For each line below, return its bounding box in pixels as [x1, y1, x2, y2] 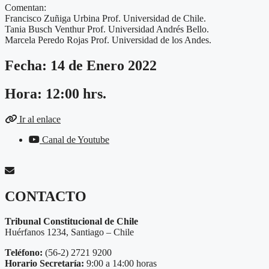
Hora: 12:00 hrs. [5, 85, 106, 101]
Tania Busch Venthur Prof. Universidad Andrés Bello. [5, 23, 209, 34]
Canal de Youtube [42, 134, 109, 145]
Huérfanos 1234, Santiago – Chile [5, 227, 134, 238]
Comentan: [5, 2, 46, 13]
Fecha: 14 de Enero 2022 [5, 57, 157, 73]
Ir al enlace [19, 113, 61, 124]
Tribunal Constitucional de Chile [5, 216, 138, 227]
